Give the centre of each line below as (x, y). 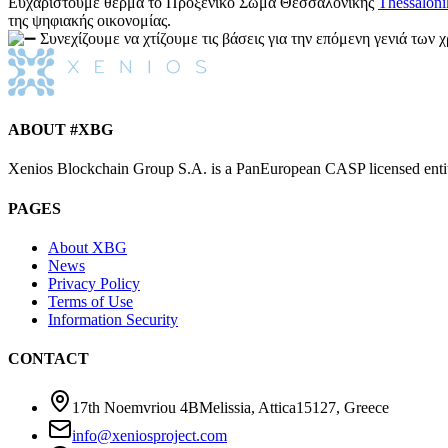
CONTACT (48, 359)
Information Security (113, 319)
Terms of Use (90, 301)
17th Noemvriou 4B (135, 408)
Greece (366, 408)
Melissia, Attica (247, 408)
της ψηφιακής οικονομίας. (89, 20)
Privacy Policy (94, 283)
